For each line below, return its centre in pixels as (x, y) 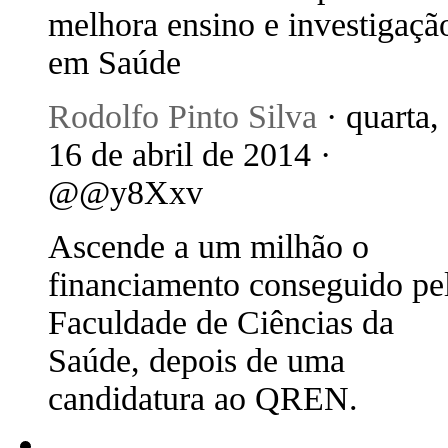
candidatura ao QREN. (203, 398)
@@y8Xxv (125, 192)
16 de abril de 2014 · (189, 154)
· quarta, (378, 116)
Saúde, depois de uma (196, 360)
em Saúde (114, 62)
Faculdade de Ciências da (221, 322)
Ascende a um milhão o (208, 246)
